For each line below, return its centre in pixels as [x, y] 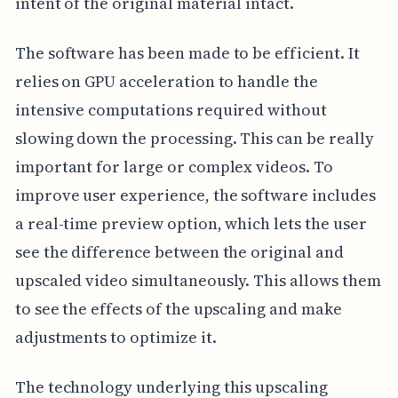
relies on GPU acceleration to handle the [166, 81]
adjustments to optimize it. [115, 337]
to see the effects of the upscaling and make [178, 308]
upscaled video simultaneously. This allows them [198, 280]
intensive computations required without [171, 109]
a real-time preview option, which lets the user [191, 223]
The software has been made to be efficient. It [187, 52]
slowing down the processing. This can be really [194, 138]
